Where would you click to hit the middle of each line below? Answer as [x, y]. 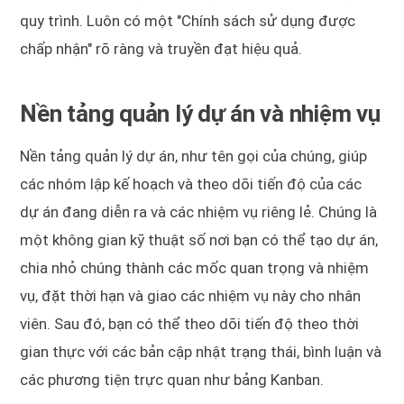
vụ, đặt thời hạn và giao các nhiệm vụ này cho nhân [191, 296]
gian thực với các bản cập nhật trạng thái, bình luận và [201, 352]
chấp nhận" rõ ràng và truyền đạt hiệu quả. [161, 49]
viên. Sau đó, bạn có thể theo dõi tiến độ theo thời [190, 324]
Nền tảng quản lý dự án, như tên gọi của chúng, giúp [194, 156]
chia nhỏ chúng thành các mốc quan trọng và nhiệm [195, 268]
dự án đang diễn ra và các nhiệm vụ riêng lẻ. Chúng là [199, 212]
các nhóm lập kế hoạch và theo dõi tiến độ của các [191, 184]
